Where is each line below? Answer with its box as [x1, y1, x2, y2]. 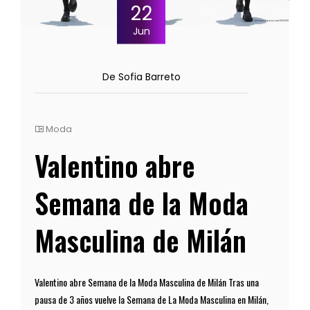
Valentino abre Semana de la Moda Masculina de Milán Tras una [35, 274, 259, 289]
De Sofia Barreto [102, 69, 181, 84]
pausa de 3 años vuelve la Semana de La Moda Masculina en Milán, [35, 291, 268, 307]
